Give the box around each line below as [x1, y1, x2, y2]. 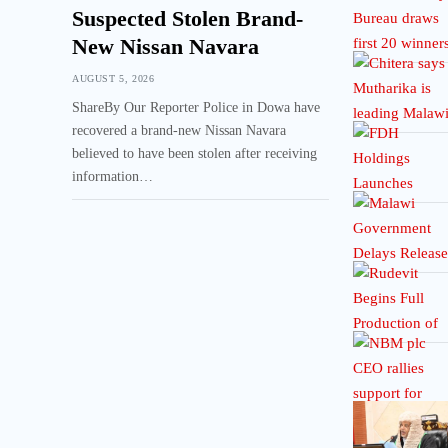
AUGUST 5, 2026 [72, 73, 155, 85]
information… [72, 169, 153, 185]
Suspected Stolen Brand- [72, 6, 303, 32]
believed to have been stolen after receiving [72, 146, 317, 162]
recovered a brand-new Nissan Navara [72, 123, 286, 139]
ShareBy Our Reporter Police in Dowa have [72, 100, 320, 116]
